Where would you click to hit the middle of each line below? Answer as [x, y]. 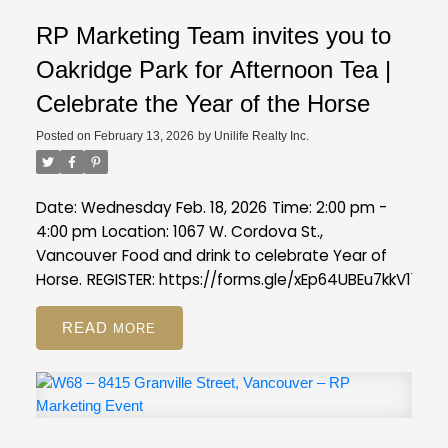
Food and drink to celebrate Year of [254, 255]
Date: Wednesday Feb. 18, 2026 [151, 207]
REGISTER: [122, 279]
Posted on [64, 136]
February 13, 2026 [143, 136]
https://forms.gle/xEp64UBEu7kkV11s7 [295, 279]
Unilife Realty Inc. [261, 136]
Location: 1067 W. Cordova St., [212, 231]
